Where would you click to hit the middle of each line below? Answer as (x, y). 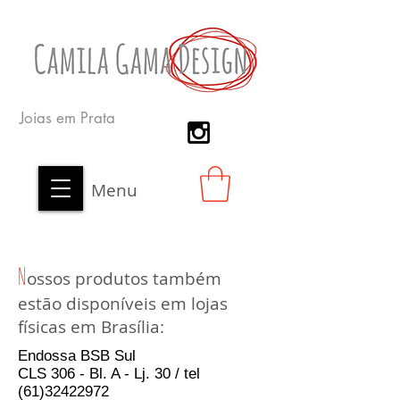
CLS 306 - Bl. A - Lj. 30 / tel (109, 374)
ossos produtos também (124, 279)
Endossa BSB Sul (77, 356)
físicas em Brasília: (91, 327)
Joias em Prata (70, 118)
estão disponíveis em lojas (123, 304)
